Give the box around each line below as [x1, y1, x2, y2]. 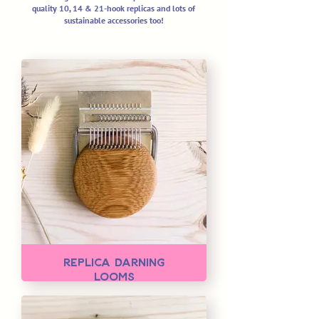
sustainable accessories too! [63, 15, 164, 26]
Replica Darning [63, 255, 165, 269]
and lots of [157, 3, 195, 14]
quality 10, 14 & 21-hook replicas [32, 3, 157, 14]
